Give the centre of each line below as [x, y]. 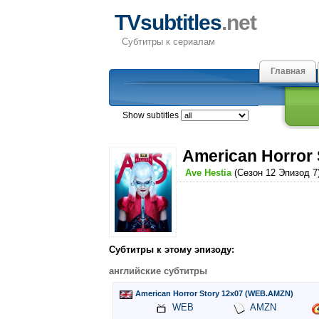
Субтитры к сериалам [168, 42]
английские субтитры [158, 271]
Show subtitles [151, 115]
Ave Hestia [209, 173]
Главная [288, 71]
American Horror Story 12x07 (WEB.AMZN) [214, 294]
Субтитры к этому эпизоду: [172, 250]
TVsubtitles [168, 22]
